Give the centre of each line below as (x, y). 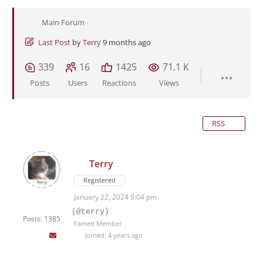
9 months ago (127, 43)
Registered (100, 180)
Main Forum (63, 23)
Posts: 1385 (42, 219)
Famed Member (98, 224)
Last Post (54, 43)
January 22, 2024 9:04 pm (115, 197)
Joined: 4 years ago (113, 235)
